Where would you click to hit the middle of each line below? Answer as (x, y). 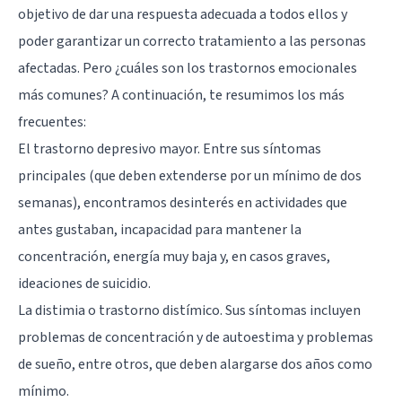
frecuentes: (52, 122)
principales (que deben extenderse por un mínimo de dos (190, 176)
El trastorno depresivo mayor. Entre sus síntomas (170, 149)
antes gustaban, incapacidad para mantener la (160, 230)
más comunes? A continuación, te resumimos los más (181, 96)
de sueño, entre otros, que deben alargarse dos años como (195, 365)
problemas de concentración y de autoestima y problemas (196, 338)
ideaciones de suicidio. (84, 284)
